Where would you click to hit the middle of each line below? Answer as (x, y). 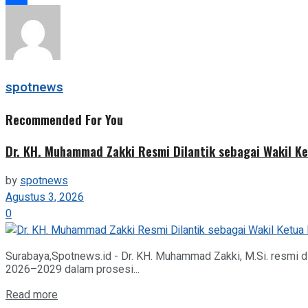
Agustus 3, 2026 (45, 198)
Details (74, 295)
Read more (32, 295)
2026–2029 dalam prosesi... (73, 269)
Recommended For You (64, 119)
